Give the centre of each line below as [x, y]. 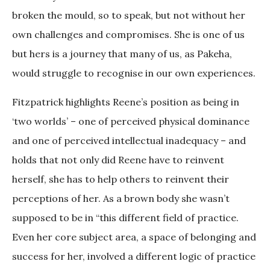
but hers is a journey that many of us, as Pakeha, [122, 54]
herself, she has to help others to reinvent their [121, 179]
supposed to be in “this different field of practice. [125, 218]
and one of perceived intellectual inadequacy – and [129, 141]
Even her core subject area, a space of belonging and [134, 237]
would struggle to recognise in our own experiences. [135, 73]
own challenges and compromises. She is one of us [128, 35]
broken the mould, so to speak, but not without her [129, 15]
